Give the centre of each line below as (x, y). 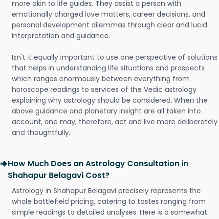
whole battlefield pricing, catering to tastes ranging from (109, 201)
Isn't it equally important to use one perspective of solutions (115, 57)
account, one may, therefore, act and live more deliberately (115, 122)
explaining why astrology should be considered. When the (110, 100)
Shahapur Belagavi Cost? (59, 175)
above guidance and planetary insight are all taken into (106, 111)
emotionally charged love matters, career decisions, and (109, 14)
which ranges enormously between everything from (101, 79)
